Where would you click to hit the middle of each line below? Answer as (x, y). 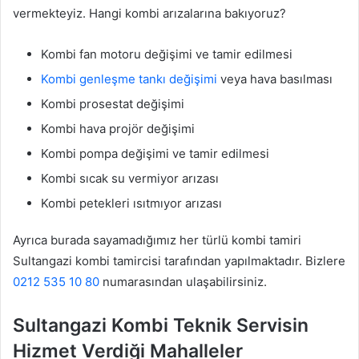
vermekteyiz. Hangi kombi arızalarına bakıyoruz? (149, 13)
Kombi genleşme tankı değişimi (129, 79)
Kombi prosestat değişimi (113, 103)
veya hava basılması (275, 79)
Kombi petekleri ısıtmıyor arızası (131, 203)
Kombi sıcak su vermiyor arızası (130, 178)
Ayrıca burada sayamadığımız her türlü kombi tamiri (157, 240)
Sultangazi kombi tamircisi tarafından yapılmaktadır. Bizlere (179, 260)
